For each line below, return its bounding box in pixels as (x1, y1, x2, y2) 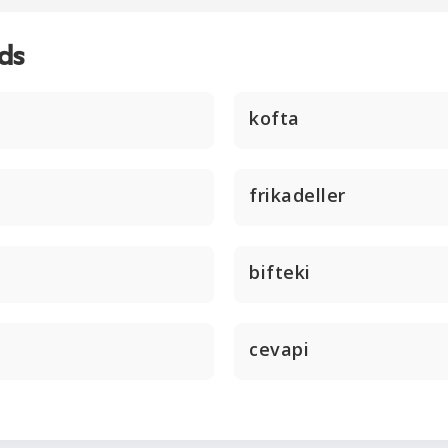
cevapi (249, 337, 309, 361)
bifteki (249, 260, 311, 284)
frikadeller (249, 183, 346, 207)
